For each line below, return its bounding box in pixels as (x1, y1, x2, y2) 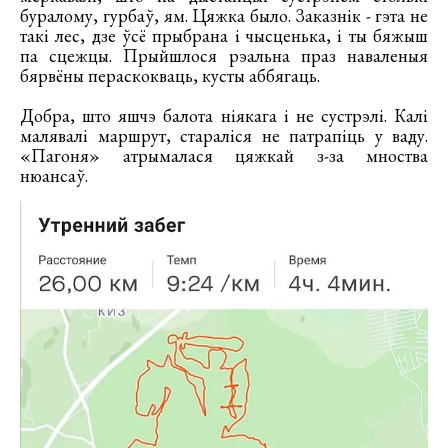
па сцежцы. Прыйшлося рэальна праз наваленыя (20, 44, 428, 68)
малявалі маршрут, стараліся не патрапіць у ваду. (20, 124, 428, 148)
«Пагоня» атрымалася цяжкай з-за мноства (20, 144, 428, 168)
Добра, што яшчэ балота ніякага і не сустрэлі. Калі (20, 104, 428, 128)
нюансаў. (20, 164, 92, 188)
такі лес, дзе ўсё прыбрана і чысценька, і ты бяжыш (20, 24, 428, 48)
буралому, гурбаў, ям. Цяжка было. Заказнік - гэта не (20, 4, 428, 28)
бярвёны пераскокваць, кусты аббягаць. (20, 64, 320, 88)
